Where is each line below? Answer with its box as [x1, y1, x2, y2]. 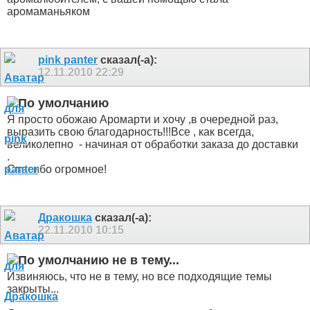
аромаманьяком [7, 6, 90, 18]
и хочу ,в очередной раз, [151, 113, 278, 125]
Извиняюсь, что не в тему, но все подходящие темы [7, 270, 272, 282]
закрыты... [7, 282, 59, 295]
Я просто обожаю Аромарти [7, 113, 151, 125]
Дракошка [38, 211, 92, 224]
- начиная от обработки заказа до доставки [76, 138, 301, 150]
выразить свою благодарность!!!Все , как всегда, [7, 125, 254, 138]
